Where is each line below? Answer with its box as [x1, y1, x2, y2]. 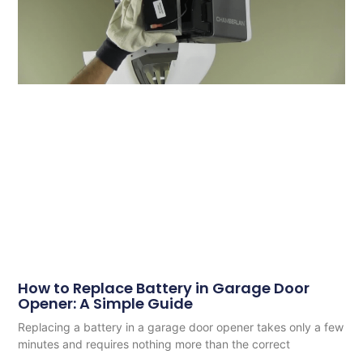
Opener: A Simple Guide [18, 293, 194, 314]
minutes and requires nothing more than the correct [18, 336, 291, 351]
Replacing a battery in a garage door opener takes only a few [18, 319, 344, 334]
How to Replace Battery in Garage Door [18, 277, 310, 298]
